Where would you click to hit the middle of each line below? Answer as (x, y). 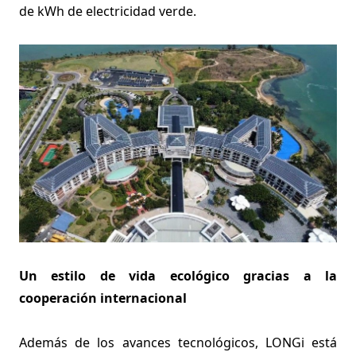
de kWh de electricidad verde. (108, 11)
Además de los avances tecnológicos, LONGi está (178, 343)
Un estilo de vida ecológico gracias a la (178, 276)
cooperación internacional (103, 298)
